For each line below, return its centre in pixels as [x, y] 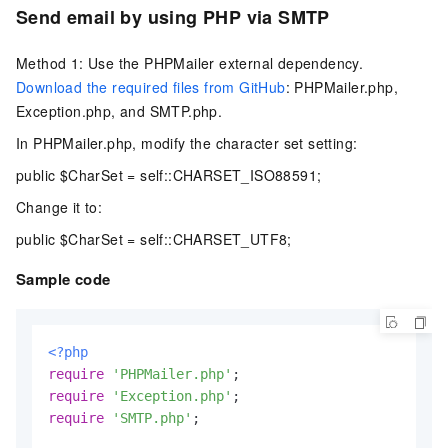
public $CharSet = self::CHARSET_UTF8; [154, 239]
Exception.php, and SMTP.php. [119, 111]
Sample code [63, 279]
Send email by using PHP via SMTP [173, 17]
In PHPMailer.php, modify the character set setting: [187, 143]
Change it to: [59, 207]
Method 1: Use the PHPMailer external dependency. [190, 63]
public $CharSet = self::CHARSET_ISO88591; [169, 175]
